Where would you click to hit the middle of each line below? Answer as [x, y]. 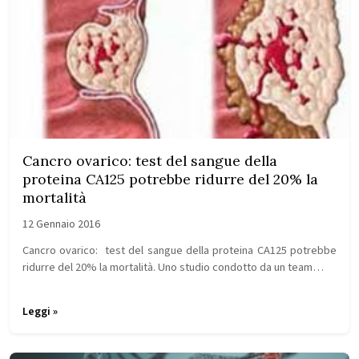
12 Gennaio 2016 [61, 224]
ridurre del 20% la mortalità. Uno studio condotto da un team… [173, 267]
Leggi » [40, 312]
